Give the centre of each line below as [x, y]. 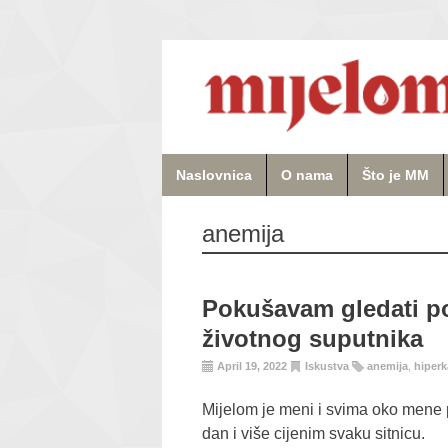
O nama [307, 174]
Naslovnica [214, 174]
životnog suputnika [312, 339]
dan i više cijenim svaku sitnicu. [313, 434]
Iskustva [327, 366]
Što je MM [395, 174]
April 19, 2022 [252, 366]
